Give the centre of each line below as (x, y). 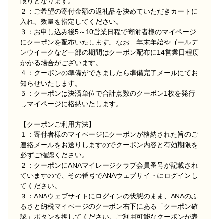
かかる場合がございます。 (61, 62)
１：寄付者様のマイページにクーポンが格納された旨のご (109, 134)
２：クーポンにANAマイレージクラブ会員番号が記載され (109, 165)
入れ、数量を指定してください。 (71, 21)
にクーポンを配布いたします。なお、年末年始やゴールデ (109, 42)
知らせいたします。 (51, 83)
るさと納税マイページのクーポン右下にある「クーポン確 (109, 206)
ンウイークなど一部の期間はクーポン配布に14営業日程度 (109, 52)
